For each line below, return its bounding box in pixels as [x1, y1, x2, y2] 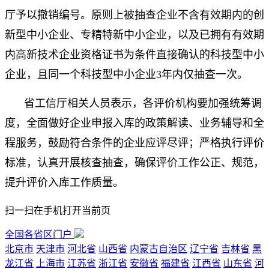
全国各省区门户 [5, 229, 72, 240]
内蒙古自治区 [130, 244, 187, 254]
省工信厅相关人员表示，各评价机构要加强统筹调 [24, 97, 262, 109]
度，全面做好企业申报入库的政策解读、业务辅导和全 [5, 117, 264, 129]
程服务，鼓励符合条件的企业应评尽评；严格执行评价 [5, 137, 264, 149]
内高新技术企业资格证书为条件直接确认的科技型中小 [5, 49, 264, 61]
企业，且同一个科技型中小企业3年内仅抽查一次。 [5, 68, 248, 80]
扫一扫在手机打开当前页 [5, 205, 110, 216]
